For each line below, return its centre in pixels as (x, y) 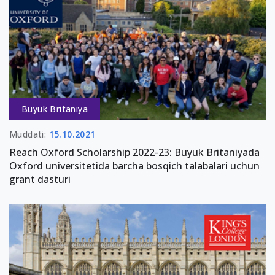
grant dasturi (40, 179)
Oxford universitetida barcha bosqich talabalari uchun (134, 165)
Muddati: (29, 134)
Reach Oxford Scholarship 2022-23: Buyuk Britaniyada (134, 152)
